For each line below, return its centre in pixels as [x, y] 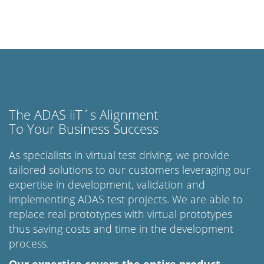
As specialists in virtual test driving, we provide [119, 155]
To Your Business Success [84, 129]
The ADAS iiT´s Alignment [83, 115]
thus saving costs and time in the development [121, 229]
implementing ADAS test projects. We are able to [126, 199]
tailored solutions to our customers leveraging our [130, 170]
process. [29, 243]
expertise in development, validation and [107, 184]
